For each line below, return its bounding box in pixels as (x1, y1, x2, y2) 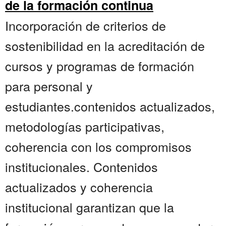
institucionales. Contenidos (5, 157, 158, 176)
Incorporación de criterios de (5, 16, 166, 35)
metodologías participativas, (5, 117, 164, 136)
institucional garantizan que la (5, 198, 174, 216)
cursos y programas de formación (5, 56, 194, 75)
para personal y (5, 77, 93, 95)
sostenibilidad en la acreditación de (5, 36, 205, 55)
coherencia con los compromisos (5, 137, 192, 156)
